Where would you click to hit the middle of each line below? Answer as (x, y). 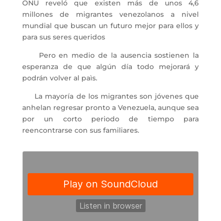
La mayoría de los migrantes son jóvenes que (110, 96)
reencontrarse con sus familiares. (80, 130)
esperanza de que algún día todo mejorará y (110, 67)
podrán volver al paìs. (59, 78)
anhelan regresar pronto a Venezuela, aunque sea (110, 108)
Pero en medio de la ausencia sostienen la (110, 55)
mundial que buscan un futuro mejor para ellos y (110, 26)
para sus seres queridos (63, 37)
